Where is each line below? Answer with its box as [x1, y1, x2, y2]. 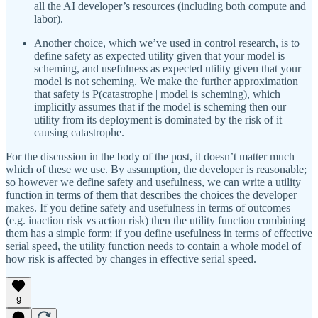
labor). [34, 12, 63, 25]
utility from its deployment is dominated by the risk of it [34, 113, 282, 126]
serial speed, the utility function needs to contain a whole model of [6, 239, 301, 252]
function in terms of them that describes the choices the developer [6, 188, 297, 201]
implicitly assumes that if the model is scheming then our [34, 100, 286, 113]
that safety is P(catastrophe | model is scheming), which [34, 87, 280, 100]
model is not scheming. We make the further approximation [34, 75, 298, 87]
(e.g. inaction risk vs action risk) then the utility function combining [6, 214, 305, 226]
